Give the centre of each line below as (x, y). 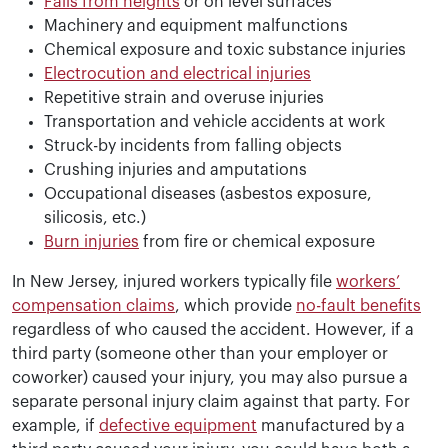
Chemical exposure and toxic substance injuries (225, 50)
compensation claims (93, 306)
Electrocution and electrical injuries (177, 74)
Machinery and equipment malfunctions (196, 26)
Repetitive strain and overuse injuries (184, 98)
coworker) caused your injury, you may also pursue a (210, 378)
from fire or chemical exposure (257, 242)
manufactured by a (331, 426)
